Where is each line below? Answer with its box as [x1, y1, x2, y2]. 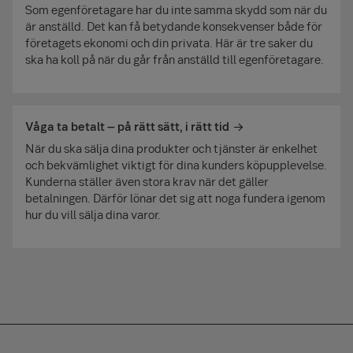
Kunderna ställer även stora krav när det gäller [25, 173, 269, 190]
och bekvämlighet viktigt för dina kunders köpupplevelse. [25, 157, 327, 173]
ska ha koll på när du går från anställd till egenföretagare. [25, 51, 324, 68]
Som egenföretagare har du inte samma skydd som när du [25, 2, 327, 18]
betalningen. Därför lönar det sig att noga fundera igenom [25, 190, 325, 206]
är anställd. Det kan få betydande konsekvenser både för [25, 18, 322, 35]
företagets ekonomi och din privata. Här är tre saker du [25, 35, 313, 51]
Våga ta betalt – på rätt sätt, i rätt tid [25, 118, 229, 135]
